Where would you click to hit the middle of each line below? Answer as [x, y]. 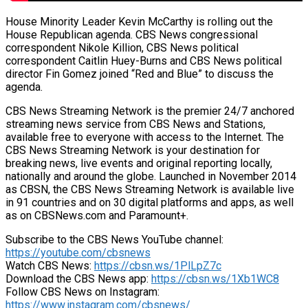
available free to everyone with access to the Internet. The [145, 137]
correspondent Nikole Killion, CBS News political [122, 47]
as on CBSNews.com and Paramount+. [97, 215]
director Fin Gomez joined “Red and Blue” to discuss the [140, 74]
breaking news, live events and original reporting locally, [139, 163]
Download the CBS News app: [78, 278]
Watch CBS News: [50, 265]
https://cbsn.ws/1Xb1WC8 [215, 278]
